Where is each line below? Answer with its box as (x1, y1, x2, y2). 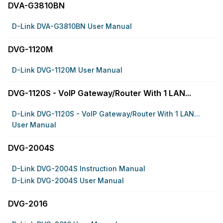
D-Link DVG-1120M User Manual (12, 66, 122, 74)
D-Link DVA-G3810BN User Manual (12, 22, 132, 30)
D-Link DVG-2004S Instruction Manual (12, 164, 145, 173)
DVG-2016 (8, 198, 48, 209)
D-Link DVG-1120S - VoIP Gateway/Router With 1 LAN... (12, 110, 200, 118)
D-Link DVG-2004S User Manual (12, 176, 124, 185)
